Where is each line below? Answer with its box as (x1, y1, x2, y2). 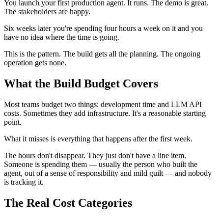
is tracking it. (4, 177, 44, 186)
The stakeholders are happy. (4, 7, 90, 16)
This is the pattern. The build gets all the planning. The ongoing (4, 49, 200, 58)
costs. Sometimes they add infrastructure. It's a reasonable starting (4, 109, 206, 117)
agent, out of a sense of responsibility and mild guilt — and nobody (4, 168, 212, 177)
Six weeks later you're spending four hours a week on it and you (4, 24, 203, 32)
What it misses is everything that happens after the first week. (4, 134, 192, 143)
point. (4, 117, 22, 126)
